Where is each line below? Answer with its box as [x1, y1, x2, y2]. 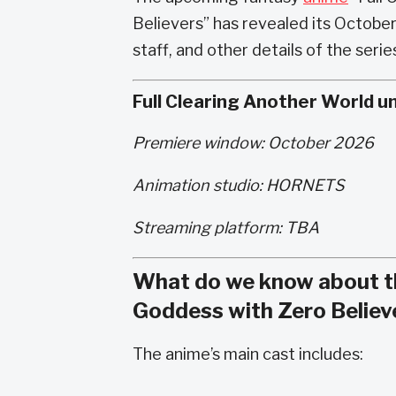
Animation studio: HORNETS [133, 176, 345, 194]
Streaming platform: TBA [133, 218, 319, 237]
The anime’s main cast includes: [133, 345, 363, 363]
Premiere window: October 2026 [133, 133, 374, 152]
